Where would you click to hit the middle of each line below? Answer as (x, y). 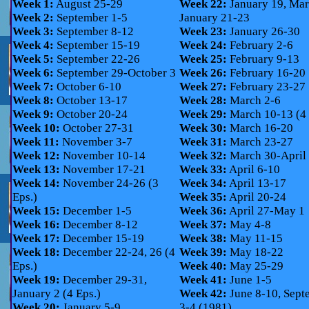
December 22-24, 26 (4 (118, 252)
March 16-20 (260, 128)
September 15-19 (97, 45)
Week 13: (36, 169)
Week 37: (203, 225)
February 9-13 (263, 59)
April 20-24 (257, 197)
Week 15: (36, 211)
